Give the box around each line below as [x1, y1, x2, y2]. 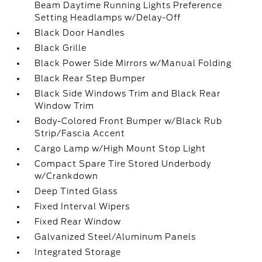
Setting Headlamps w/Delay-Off [35, 13, 181, 22]
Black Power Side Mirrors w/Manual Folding [35, 58, 232, 68]
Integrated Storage [35, 247, 122, 257]
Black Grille [35, 43, 87, 53]
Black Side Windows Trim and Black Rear [35, 89, 221, 98]
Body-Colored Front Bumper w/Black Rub [35, 116, 223, 126]
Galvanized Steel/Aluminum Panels [35, 232, 196, 242]
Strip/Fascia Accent [35, 129, 126, 138]
